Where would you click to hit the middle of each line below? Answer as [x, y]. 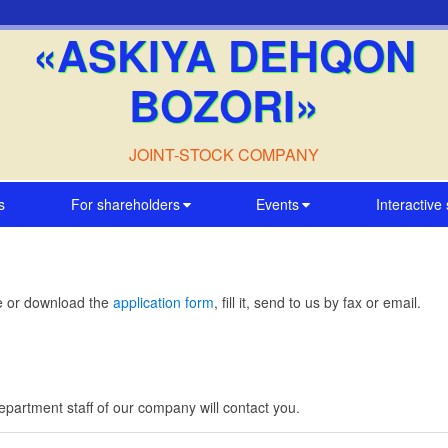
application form [163, 302]
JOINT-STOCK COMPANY [224, 154]
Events [278, 204]
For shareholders [125, 204]
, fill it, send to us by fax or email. [317, 302]
